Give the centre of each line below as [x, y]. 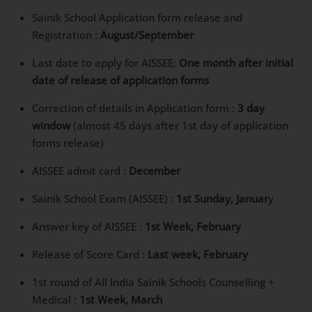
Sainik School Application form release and [138, 18]
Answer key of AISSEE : [89, 227]
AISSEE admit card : [81, 171]
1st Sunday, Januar [221, 199]
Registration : [67, 35]
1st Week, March [121, 300]
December [155, 171]
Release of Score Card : [90, 255]
